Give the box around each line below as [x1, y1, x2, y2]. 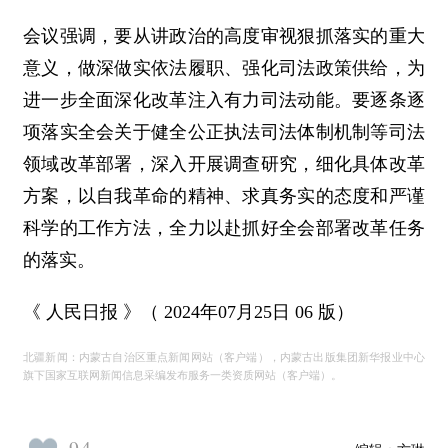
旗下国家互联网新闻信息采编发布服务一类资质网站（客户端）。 [23, 369, 342, 381]
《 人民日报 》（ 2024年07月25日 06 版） [23, 302, 354, 322]
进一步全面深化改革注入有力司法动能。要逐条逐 [23, 90, 425, 110]
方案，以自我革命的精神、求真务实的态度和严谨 [23, 186, 425, 206]
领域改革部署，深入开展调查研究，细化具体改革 [23, 154, 425, 174]
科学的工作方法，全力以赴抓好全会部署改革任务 [23, 218, 425, 238]
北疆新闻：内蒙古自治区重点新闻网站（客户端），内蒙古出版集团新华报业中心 [23, 351, 425, 363]
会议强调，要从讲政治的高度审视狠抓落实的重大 [23, 26, 425, 46]
